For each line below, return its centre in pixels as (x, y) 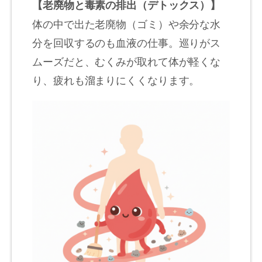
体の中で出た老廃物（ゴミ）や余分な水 (127, 23)
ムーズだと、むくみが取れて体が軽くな (127, 61)
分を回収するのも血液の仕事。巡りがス (127, 42)
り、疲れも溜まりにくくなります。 (116, 79)
